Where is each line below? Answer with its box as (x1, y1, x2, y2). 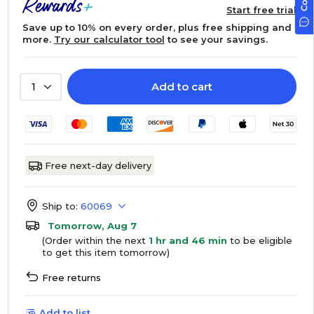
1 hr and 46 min (148, 235, 227, 246)
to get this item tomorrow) (41, 247, 170, 258)
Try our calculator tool (53, 34, 165, 45)
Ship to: (41, 200, 78, 212)
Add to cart (151, 80, 212, 93)
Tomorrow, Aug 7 (47, 220, 137, 231)
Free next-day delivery (44, 160, 151, 171)
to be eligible (226, 235, 292, 246)
